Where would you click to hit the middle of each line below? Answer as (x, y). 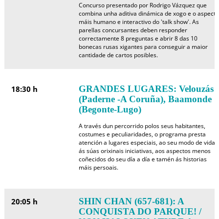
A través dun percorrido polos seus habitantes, (142, 126)
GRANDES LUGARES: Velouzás (146, 89)
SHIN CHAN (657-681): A (131, 201)
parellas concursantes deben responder (133, 30)
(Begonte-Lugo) (110, 109)
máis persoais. (98, 167)
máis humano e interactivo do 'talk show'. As (139, 22)
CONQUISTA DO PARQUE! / (140, 211)
